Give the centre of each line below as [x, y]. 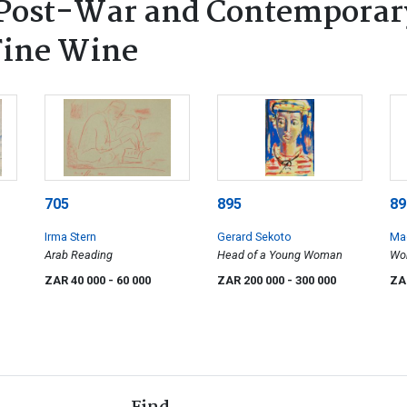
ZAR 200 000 [252, 280]
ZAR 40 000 [76, 280]
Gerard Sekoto [254, 236]
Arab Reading [79, 254]
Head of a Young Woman [280, 254]
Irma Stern [70, 236]
